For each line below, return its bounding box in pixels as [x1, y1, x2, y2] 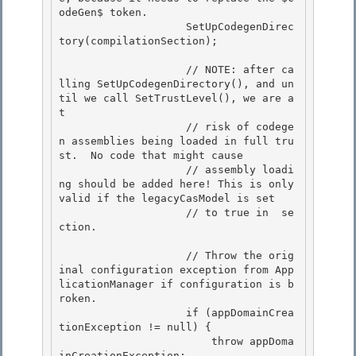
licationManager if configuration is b [59, 278, 294, 291]
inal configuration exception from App [59, 264, 294, 277]
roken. [59, 292, 97, 305]
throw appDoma [59, 335, 211, 348]
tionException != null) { [59, 321, 211, 334]
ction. [59, 221, 103, 234]
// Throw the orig [59, 250, 186, 262]
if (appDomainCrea [59, 307, 186, 319]
